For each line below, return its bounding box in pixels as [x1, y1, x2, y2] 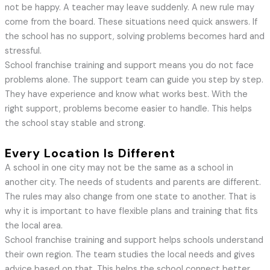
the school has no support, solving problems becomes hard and [4, 31, 265, 43]
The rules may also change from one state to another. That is [4, 191, 256, 203]
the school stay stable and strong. [4, 118, 145, 130]
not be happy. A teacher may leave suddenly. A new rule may [4, 2, 254, 14]
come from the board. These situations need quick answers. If [4, 16, 257, 28]
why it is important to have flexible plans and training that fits [4, 206, 258, 218]
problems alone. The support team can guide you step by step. [4, 74, 263, 86]
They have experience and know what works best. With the [4, 89, 248, 101]
